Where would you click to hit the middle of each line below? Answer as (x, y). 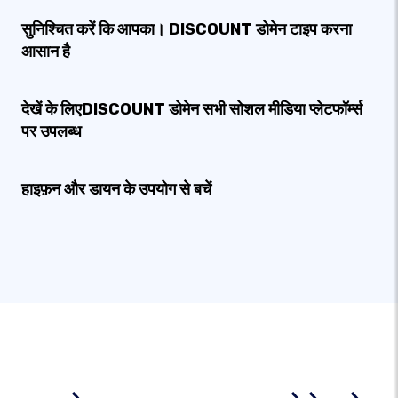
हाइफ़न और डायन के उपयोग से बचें (116, 189)
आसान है (46, 52)
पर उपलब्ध (52, 131)
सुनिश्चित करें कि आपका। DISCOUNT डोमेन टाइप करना (187, 29)
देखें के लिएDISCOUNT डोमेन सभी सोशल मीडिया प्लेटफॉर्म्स (192, 109)
